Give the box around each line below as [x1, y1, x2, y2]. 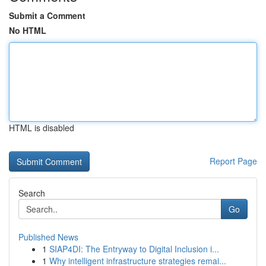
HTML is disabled [9, 122, 74, 134]
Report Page [210, 155, 257, 167]
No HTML [9, 24, 46, 36]
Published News [18, 231, 78, 243]
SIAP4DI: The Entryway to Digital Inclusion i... [49, 243, 219, 255]
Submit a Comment [9, 9, 85, 21]
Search [18, 187, 45, 199]
